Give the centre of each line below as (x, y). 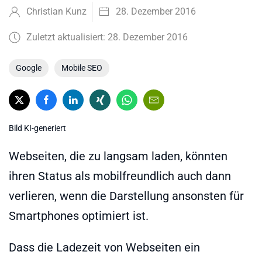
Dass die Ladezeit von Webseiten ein (104, 247)
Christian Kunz (56, 11)
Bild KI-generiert (37, 128)
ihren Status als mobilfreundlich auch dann (120, 176)
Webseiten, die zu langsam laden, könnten (118, 156)
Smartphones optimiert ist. (79, 216)
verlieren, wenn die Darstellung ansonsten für (126, 196)
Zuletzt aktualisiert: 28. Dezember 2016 (107, 37)
